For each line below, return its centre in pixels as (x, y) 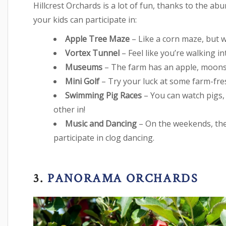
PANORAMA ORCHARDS (121, 179)
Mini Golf (82, 81)
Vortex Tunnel (92, 53)
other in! (69, 110)
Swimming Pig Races (103, 96)
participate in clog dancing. (104, 138)
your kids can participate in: (85, 20)
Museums (85, 67)
